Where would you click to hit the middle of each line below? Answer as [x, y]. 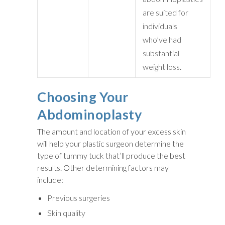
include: [50, 179]
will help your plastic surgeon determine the [110, 143]
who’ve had [162, 39]
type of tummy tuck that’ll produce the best [111, 155]
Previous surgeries [79, 197]
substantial [161, 53]
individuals [160, 26]
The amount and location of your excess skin [111, 131]
